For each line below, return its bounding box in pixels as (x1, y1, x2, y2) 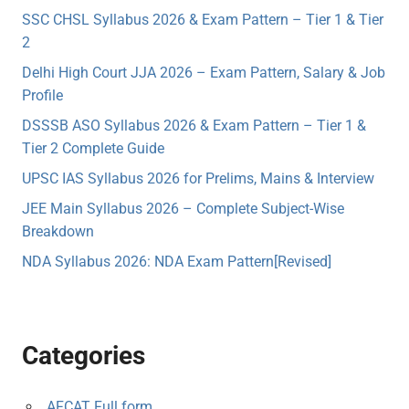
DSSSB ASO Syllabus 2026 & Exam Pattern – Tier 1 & (22, 117, 366, 135)
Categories (22, 341, 145, 372)
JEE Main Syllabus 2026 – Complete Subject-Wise (22, 200, 344, 218)
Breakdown (22, 223, 94, 241)
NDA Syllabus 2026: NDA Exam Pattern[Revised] (22, 253, 331, 271)
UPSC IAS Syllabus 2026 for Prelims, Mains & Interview (22, 170, 374, 188)
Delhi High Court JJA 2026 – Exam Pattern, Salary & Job (22, 64, 385, 82)
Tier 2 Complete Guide (22, 140, 164, 158)
